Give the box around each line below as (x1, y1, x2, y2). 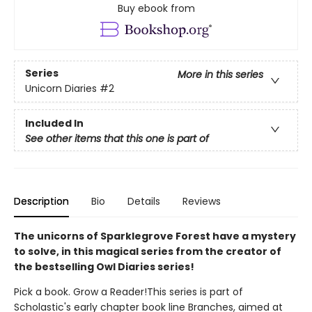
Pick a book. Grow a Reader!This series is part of (14, 285, 243, 299)
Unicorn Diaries (25, 81, 97, 96)
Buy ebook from (117, 1, 195, 15)
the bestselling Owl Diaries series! (14, 260, 194, 274)
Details (127, 194, 160, 209)
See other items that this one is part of (25, 131, 209, 146)
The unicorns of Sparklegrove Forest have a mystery (14, 229, 296, 244)
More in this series (178, 68, 263, 82)
